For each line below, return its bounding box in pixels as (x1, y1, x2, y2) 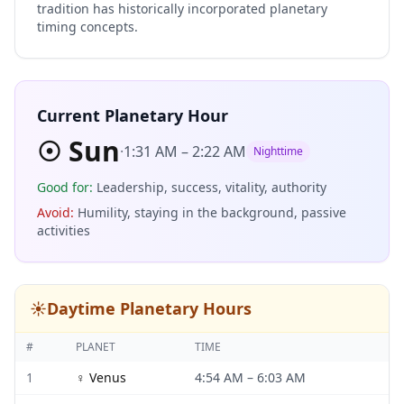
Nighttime (253, 143, 303, 159)
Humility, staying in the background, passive (78, 204, 346, 221)
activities (37, 222, 90, 239)
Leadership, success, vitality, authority (96, 179, 326, 196)
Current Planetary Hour (37, 105, 228, 126)
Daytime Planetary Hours (47, 298, 252, 319)
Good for (37, 179, 89, 196)
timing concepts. (37, 18, 138, 35)
